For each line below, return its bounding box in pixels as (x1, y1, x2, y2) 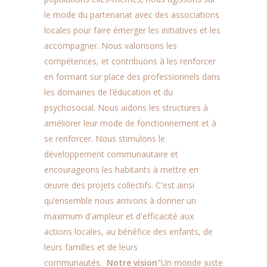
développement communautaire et (44, 148, 178, 160)
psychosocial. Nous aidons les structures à (44, 102, 208, 113)
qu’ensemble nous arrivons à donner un (44, 195, 196, 206)
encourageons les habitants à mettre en (44, 164, 198, 175)
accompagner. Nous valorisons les (44, 40, 177, 51)
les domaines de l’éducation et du (44, 86, 173, 98)
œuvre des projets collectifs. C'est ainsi (44, 179, 194, 191)
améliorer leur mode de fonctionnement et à (44, 117, 216, 129)
